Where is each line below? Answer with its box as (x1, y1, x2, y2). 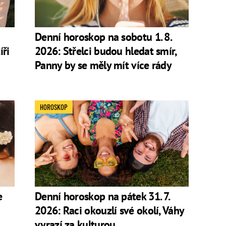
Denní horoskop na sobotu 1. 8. (35, 30, 172, 44)
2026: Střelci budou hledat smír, (35, 44, 177, 58)
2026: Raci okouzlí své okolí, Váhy (35, 203, 184, 218)
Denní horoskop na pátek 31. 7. (35, 189, 169, 204)
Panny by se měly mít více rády (35, 58, 172, 72)
